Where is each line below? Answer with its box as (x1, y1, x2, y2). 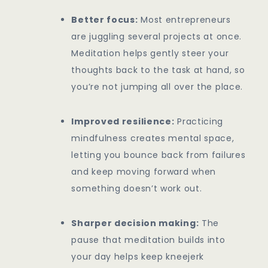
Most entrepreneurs (138, 14, 231, 26)
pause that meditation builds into (71, 234, 226, 246)
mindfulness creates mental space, (71, 132, 234, 145)
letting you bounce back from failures (71, 149, 246, 162)
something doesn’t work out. (71, 182, 202, 195)
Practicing (174, 115, 224, 128)
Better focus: (71, 14, 138, 26)
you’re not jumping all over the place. (71, 81, 243, 93)
